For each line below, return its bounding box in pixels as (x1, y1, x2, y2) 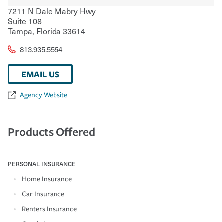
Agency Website (20, 90, 67, 99)
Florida (34, 24, 61, 37)
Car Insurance (22, 189, 64, 198)
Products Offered (8, 123, 95, 139)
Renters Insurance (22, 204, 77, 213)
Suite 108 (8, 14, 42, 27)
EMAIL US (21, 68, 59, 80)
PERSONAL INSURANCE (8, 159, 76, 168)
